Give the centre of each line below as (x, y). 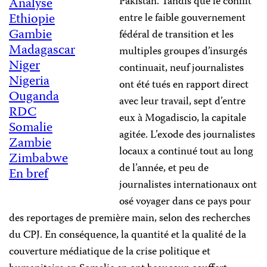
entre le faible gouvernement (182, 18)
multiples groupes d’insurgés (183, 52)
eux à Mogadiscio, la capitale (183, 119)
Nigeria (29, 82)
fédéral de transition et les (176, 35)
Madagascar (42, 51)
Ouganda (34, 97)
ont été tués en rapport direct (184, 85)
